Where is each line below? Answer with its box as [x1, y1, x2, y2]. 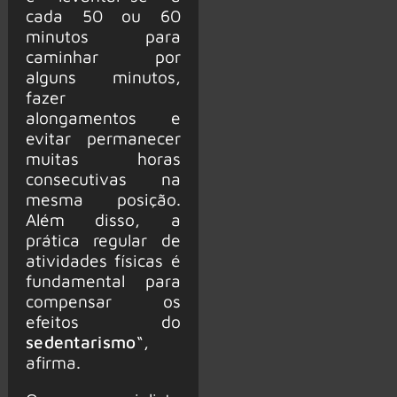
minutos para [25, 25, 181, 46]
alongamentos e [25, 106, 181, 128]
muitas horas [25, 147, 181, 168]
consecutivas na [25, 167, 181, 189]
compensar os [25, 290, 181, 311]
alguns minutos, [25, 66, 181, 87]
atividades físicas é [25, 249, 181, 270]
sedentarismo [25, 331, 136, 352]
